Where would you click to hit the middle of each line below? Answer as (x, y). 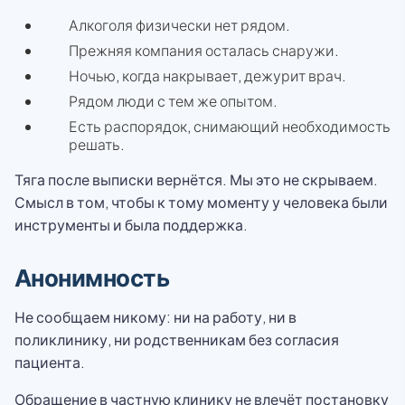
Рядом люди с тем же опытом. (173, 101)
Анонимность (92, 277)
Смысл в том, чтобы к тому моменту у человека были (201, 202)
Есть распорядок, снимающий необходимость (230, 126)
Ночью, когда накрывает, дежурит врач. (207, 75)
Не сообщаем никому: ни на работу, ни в (155, 317)
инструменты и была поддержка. (131, 225)
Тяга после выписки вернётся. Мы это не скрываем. (196, 179)
